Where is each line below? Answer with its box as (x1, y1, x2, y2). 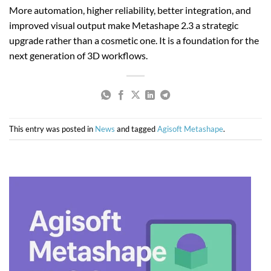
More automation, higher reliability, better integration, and (9, 4, 251, 16)
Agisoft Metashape (157, 123, 223, 134)
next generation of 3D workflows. (9, 49, 148, 61)
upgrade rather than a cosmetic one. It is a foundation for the (9, 34, 259, 46)
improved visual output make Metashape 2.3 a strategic (9, 19, 238, 31)
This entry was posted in (9, 123, 95, 134)
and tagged (115, 123, 157, 134)
